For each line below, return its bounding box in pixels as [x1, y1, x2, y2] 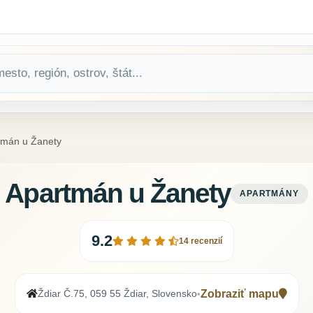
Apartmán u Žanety [5, 178, 231, 209]
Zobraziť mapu [200, 288, 279, 300]
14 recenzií [178, 236, 222, 246]
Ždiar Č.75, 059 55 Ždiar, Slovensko [37, 288, 197, 300]
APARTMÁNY [239, 189, 300, 198]
